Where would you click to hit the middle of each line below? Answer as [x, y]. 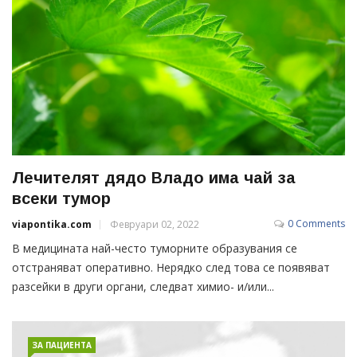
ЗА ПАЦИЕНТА [62, 345]
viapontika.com [52, 225]
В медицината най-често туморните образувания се [155, 249]
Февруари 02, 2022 [155, 225]
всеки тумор [61, 199]
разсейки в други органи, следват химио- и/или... [143, 287]
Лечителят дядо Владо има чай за [154, 178]
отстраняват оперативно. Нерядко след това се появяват [171, 268]
